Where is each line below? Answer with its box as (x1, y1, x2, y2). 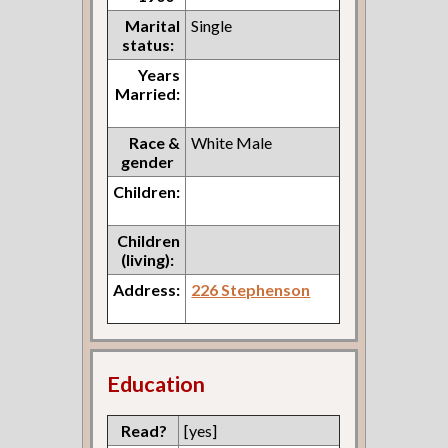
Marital (125, 15, 181, 35)
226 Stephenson (191, 279, 311, 299)
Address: (113, 279, 181, 299)
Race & (129, 132, 181, 152)
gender (121, 151, 175, 171)
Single (191, 15, 233, 35)
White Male (191, 132, 273, 152)
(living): (121, 249, 175, 269)
